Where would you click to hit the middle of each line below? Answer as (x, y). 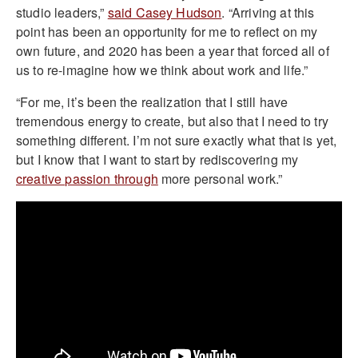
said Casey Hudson (165, 12)
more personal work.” (220, 178)
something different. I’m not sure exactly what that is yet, (177, 140)
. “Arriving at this (268, 12)
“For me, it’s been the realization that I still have (152, 101)
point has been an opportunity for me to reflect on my (167, 31)
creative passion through (87, 178)
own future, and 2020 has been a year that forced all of (173, 50)
